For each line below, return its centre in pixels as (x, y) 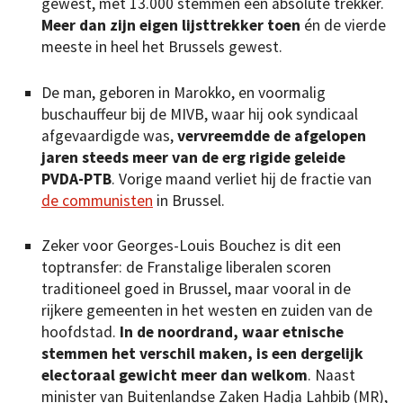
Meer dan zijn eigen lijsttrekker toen (173, 26)
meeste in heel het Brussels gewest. (162, 47)
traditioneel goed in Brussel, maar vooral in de (196, 289)
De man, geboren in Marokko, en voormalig (184, 92)
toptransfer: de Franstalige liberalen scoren (186, 268)
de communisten (97, 200)
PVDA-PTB (76, 179)
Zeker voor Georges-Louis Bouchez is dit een (191, 246)
